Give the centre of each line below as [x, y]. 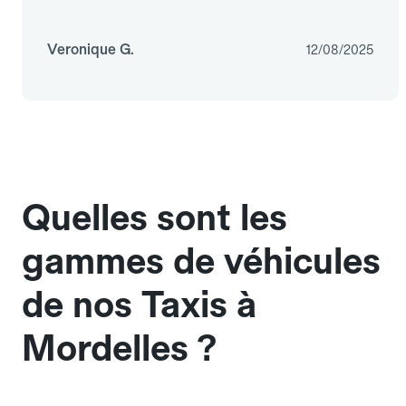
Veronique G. [91, 50]
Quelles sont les [155, 218]
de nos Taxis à [139, 305]
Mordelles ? [119, 348]
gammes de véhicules [201, 261]
